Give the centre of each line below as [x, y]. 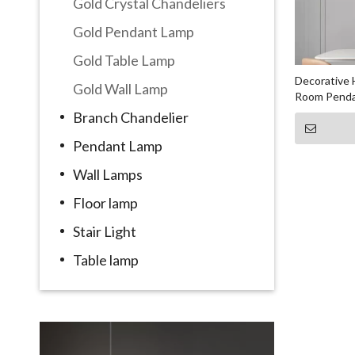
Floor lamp [105, 202]
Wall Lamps [108, 174]
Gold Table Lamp [124, 60]
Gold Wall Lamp [120, 88]
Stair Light [105, 231]
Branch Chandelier [131, 117]
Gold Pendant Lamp [134, 31]
